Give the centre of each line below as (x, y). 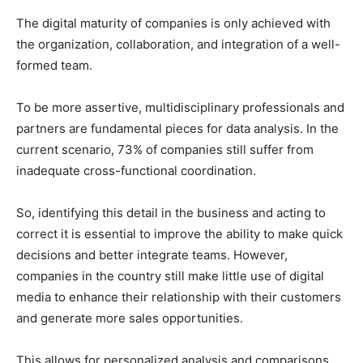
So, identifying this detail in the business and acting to (171, 212)
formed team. (54, 65)
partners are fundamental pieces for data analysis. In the (177, 128)
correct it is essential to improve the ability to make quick (179, 233)
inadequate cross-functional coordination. (136, 170)
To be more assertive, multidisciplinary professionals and (180, 107)
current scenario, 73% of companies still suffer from (165, 149)
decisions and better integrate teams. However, (152, 254)
